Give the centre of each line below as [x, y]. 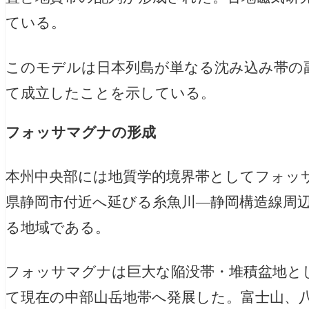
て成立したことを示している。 [110, 93]
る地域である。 [58, 227]
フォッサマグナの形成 [81, 133]
